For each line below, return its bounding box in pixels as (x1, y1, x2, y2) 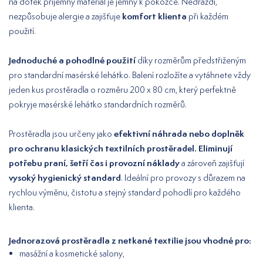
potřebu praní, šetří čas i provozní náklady (9, 156, 180, 169)
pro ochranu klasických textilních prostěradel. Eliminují (9, 141, 232, 154)
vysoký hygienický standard (9, 171, 121, 184)
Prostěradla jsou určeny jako (9, 127, 112, 139)
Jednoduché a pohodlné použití (9, 53, 136, 66)
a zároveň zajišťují (180, 157, 244, 168)
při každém (187, 10, 228, 22)
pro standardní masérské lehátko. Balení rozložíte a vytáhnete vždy (9, 69, 251, 80)
